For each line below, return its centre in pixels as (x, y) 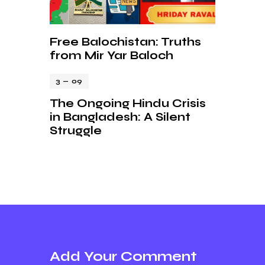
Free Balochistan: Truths (125, 41)
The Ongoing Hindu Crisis (128, 104)
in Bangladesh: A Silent (120, 117)
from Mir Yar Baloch (112, 55)
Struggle (76, 131)
